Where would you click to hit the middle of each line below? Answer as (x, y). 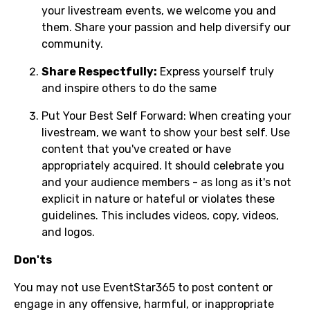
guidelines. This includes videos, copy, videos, (160, 216)
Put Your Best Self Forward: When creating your (166, 116)
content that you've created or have (136, 149)
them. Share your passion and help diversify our (166, 27)
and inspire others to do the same (129, 88)
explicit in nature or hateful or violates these (158, 199)
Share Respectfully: (99, 72)
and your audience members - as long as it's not (166, 182)
